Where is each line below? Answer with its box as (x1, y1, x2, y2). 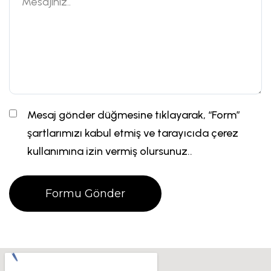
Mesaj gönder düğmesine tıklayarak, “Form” (27, 108, 240, 122)
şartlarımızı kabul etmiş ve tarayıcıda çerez (27, 126, 238, 140)
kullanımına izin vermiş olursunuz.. (27, 145, 192, 158)
